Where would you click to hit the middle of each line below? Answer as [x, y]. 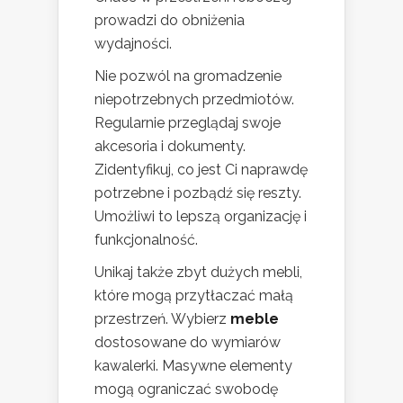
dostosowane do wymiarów [188, 343]
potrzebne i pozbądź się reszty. [198, 193]
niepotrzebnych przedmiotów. [194, 100]
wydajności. [133, 44]
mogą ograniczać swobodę [186, 390]
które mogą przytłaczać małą [194, 296]
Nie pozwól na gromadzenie [188, 76]
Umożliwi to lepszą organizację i [201, 217]
